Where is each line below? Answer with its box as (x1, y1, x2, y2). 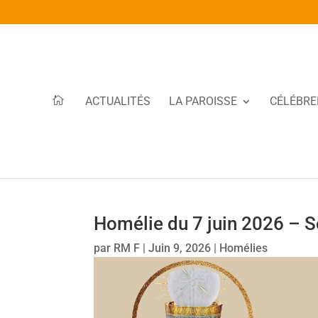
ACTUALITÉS (85, 94, 150, 108)
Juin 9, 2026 (148, 241, 211, 255)
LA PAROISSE (169, 94, 237, 108)
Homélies (219, 241, 268, 255)
